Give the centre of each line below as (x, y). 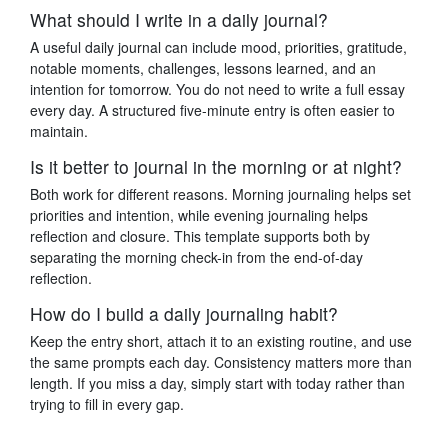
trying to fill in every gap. (107, 403)
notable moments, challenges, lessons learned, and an (203, 67)
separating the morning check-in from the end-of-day (196, 256)
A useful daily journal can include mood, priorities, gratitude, (218, 46)
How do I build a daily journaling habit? (184, 313)
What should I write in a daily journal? (179, 19)
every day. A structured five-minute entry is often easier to (212, 109)
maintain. (59, 130)
